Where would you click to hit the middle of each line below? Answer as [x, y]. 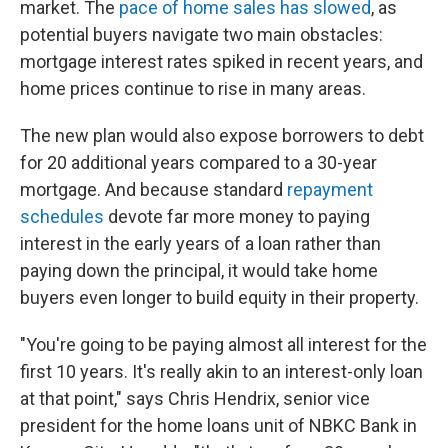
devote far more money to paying [237, 216]
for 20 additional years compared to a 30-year [198, 162]
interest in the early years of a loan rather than [200, 243]
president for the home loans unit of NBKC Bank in [218, 425]
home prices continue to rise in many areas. [193, 88]
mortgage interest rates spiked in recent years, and [221, 61]
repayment [328, 189]
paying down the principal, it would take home [199, 270]
